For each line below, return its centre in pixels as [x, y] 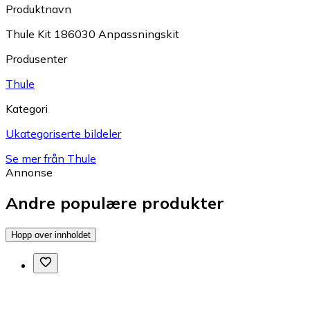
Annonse [29, 172]
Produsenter [36, 58]
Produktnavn [38, 9]
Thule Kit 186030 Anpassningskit [92, 34]
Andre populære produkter [115, 203]
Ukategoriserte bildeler [63, 133]
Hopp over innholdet [51, 235]
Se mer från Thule [51, 158]
